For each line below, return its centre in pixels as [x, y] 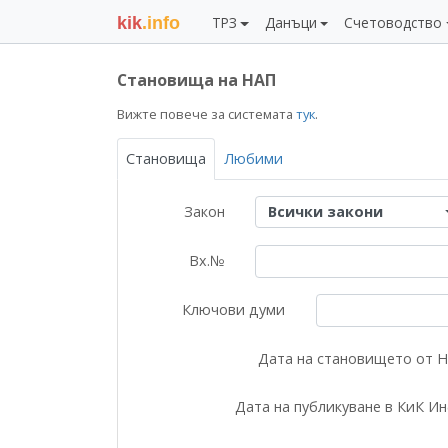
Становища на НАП [196, 80]
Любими [253, 159]
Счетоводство [393, 22]
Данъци [290, 22]
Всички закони [325, 212]
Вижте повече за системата [206, 114]
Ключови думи [233, 309]
